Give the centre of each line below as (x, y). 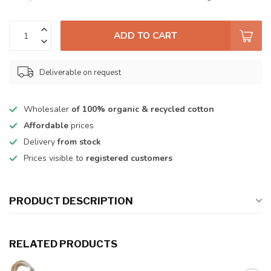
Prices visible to (55, 158)
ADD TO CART (145, 35)
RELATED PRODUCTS (63, 244)
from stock (79, 142)
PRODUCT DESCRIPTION (71, 201)
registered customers (129, 158)
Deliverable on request (80, 72)
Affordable (46, 126)
